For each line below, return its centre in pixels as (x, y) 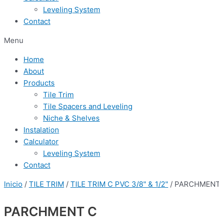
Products (39, 83)
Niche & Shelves (71, 118)
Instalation (41, 130)
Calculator (41, 142)
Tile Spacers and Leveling (88, 106)
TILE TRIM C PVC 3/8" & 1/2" (119, 184)
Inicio (13, 184)
